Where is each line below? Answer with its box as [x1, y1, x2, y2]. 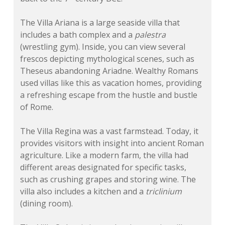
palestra [135, 29, 166, 41]
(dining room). [20, 198, 73, 209]
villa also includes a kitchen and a [20, 186, 146, 197]
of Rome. [20, 101, 54, 113]
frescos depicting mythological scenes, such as [20, 53, 195, 65]
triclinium [146, 186, 182, 197]
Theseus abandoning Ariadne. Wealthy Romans [20, 65, 199, 77]
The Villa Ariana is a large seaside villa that [20, 17, 180, 29]
